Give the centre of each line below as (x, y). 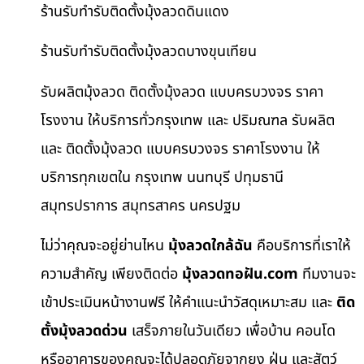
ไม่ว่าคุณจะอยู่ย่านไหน (104, 245)
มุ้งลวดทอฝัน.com (240, 274)
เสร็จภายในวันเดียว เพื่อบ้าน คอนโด (232, 331)
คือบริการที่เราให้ (302, 245)
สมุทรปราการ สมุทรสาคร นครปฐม (141, 206)
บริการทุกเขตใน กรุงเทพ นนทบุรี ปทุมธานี (162, 177)
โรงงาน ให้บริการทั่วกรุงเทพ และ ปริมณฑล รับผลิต (188, 120)
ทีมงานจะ (327, 274)
